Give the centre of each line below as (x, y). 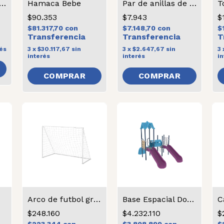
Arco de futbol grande (97, 199)
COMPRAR (64, 76)
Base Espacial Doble (190, 199)
